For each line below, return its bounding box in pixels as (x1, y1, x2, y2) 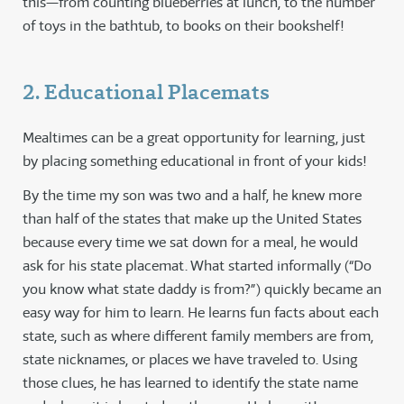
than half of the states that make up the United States (23, 209, 362, 229)
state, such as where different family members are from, (23, 326, 373, 346)
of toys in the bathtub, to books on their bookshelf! (23, 16, 344, 36)
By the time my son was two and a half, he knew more (23, 186, 362, 206)
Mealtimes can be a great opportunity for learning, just (23, 128, 365, 148)
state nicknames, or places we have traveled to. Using (23, 350, 357, 370)
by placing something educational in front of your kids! (23, 151, 367, 171)
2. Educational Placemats (23, 78, 270, 107)
